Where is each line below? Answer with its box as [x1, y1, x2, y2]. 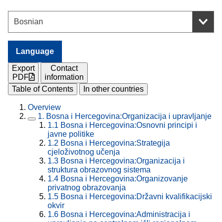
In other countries [83, 85, 144, 94]
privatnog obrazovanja [48, 183, 126, 192]
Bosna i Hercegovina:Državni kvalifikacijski [60, 192, 212, 201]
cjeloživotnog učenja [48, 148, 120, 157]
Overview [28, 103, 61, 112]
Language [16, 47, 54, 56]
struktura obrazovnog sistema [48, 166, 151, 174]
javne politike [48, 130, 94, 139]
